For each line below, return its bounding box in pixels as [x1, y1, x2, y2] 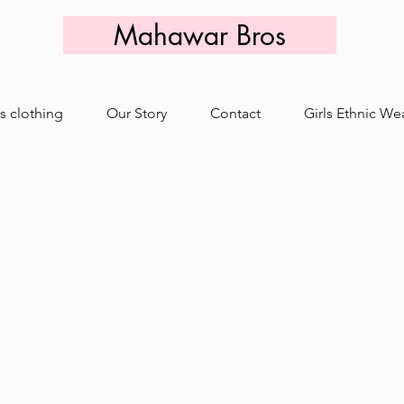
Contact [210, 105, 261, 122]
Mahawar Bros [114, 17, 286, 53]
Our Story [106, 105, 167, 122]
